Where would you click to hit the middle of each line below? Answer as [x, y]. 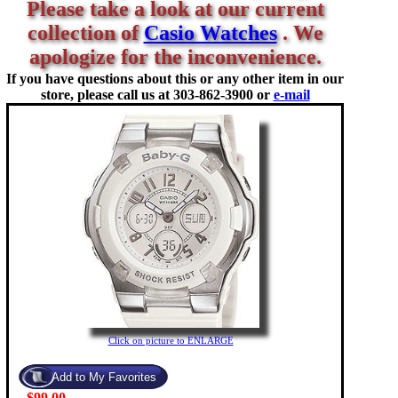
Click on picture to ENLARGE [171, 340]
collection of [85, 33]
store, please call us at [107, 95]
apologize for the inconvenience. [175, 57]
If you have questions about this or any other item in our [175, 79]
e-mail [291, 95]
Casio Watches [210, 33]
